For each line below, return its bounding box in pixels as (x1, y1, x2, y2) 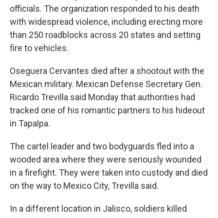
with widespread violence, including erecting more (10, 17, 203, 27)
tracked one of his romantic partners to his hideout (10, 105, 205, 115)
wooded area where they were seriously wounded (10, 154, 201, 164)
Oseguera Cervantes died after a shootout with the (10, 66, 204, 76)
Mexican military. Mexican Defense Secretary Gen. (10, 79, 202, 89)
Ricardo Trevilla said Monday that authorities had (10, 92, 195, 102)
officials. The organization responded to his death (10, 3, 200, 14)
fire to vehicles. (10, 43, 69, 53)
